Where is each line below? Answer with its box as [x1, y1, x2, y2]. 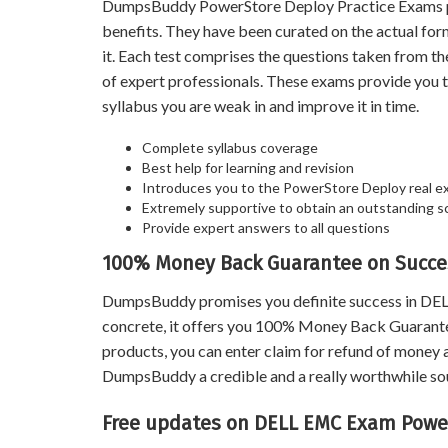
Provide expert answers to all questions [142, 219, 390, 236]
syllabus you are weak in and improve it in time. [102, 96, 419, 115]
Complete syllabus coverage [142, 139, 318, 156]
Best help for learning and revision [142, 159, 354, 176]
